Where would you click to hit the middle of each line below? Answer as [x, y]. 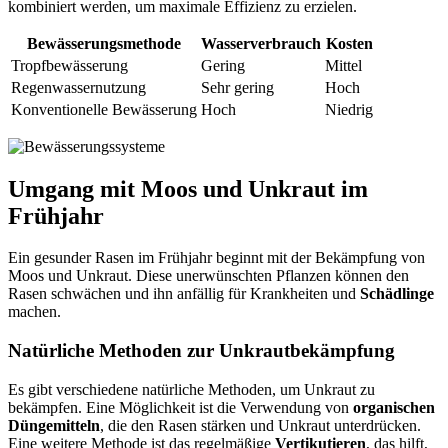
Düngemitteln [54, 425]
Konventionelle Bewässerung [104, 109]
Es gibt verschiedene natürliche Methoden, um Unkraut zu [191, 389]
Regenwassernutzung [78, 87]
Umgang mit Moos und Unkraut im [188, 188]
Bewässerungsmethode [104, 43]
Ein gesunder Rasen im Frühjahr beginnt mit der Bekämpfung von [216, 258]
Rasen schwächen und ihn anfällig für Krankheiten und [184, 294]
